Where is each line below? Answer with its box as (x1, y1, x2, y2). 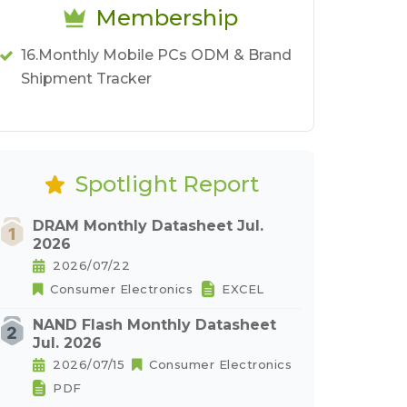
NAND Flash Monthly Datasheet (33, 316, 276, 333)
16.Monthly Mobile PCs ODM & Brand (21, 46, 292, 64)
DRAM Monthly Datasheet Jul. (33, 217, 263, 234)
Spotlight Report (74, 171, 259, 197)
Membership (95, 5, 238, 31)
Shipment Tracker (21, 70, 152, 87)
